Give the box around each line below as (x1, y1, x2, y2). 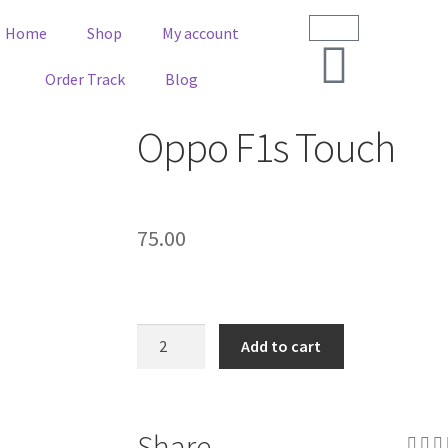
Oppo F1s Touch (137, 121, 395, 173)
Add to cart (241, 336, 322, 356)
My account (161, 23, 239, 43)
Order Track (45, 69, 126, 89)
